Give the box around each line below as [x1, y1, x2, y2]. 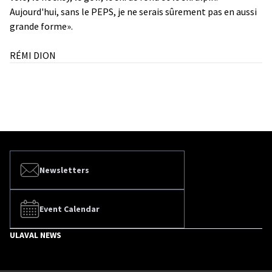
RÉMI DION [10, 49, 56, 61]
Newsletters [39, 164, 89, 175]
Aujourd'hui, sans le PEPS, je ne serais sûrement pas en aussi [10, 5, 257, 18]
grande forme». [10, 19, 73, 32]
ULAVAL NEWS [10, 229, 61, 240]
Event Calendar [39, 203, 100, 214]
